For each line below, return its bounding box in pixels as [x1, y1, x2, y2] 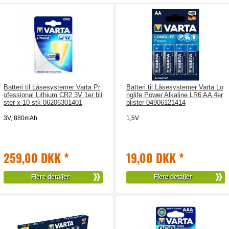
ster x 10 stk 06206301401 [3, 99, 82, 106]
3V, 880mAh [3, 114, 37, 122]
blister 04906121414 [126, 99, 186, 106]
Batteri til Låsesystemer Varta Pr [3, 83, 100, 91]
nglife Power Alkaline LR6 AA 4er [126, 91, 223, 99]
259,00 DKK [3, 149, 64, 167]
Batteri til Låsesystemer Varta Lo [126, 83, 223, 91]
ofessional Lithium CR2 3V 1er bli [3, 91, 102, 99]
